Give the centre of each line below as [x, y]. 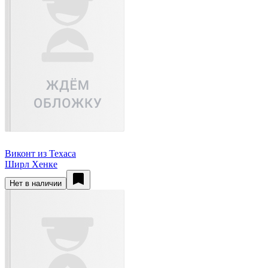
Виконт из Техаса [40, 153]
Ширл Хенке [31, 164]
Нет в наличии [36, 183]
